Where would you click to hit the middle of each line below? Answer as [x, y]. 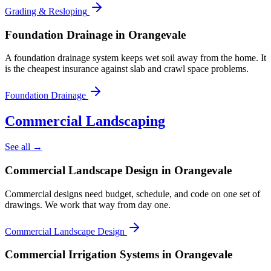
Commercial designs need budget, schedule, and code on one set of [132, 194]
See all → [24, 147]
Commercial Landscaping [85, 121]
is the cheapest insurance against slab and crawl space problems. [127, 69]
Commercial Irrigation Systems [82, 255]
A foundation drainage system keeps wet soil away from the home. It [135, 58]
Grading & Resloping [46, 11]
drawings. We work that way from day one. [88, 204]
